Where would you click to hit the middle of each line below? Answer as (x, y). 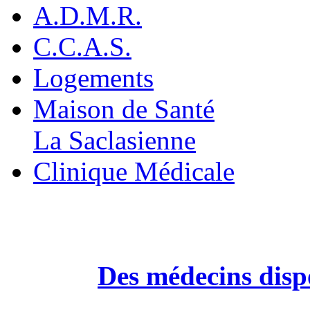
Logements (93, 78)
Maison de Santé (124, 109)
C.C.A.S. (82, 47)
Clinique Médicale (134, 171)
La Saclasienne (115, 140)
